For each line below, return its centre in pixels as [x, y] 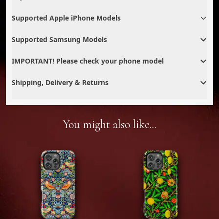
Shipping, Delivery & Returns [60, 82]
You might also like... [109, 124]
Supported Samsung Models [59, 39]
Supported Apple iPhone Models [66, 18]
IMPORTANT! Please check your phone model [88, 61]
